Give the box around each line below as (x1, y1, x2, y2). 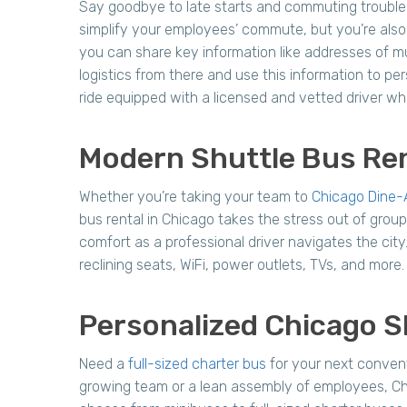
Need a (79, 355, 128, 372)
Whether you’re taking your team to (79, 188, 312, 205)
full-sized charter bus (128, 355, 266, 372)
